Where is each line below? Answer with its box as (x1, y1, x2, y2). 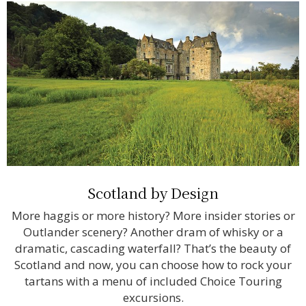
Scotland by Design (87, 182, 219, 203)
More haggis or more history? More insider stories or (11, 207, 295, 223)
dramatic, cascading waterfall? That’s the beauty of (15, 240, 291, 256)
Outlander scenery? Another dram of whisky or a (23, 223, 283, 240)
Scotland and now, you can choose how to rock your (14, 256, 292, 273)
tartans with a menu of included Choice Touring (24, 273, 282, 289)
